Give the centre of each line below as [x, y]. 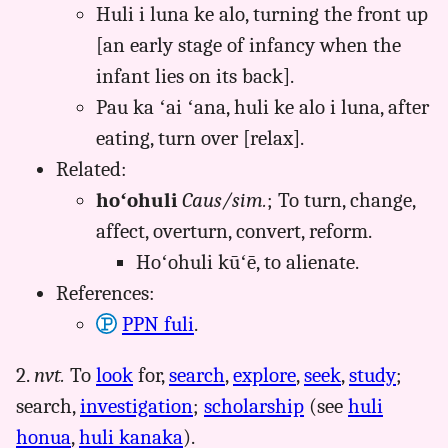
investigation [136, 406]
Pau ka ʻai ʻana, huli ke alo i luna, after [262, 106]
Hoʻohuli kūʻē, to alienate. [247, 261]
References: [105, 292]
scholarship [254, 406]
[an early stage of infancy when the [248, 44]
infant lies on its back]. [195, 75]
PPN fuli [157, 323]
